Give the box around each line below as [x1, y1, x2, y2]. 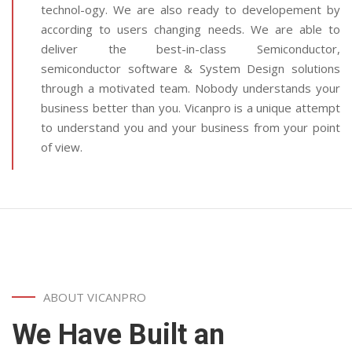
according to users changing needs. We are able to [41, 21, 340, 37]
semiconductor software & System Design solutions [41, 60, 340, 76]
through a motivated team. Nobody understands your [41, 80, 340, 96]
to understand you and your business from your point [41, 119, 340, 135]
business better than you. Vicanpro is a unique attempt [41, 100, 340, 115]
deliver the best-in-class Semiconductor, [41, 41, 340, 57]
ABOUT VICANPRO [43, 289, 146, 305]
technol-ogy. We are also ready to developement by [41, 2, 340, 17]
